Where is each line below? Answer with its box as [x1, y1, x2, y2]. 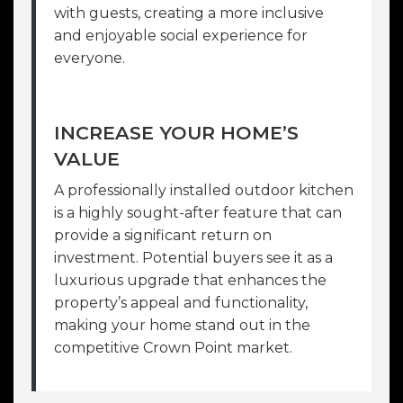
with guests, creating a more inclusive [54, 4, 324, 22]
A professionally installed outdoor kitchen [54, 181, 354, 199]
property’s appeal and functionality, [54, 293, 308, 311]
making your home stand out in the [54, 316, 310, 334]
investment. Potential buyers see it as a [54, 248, 333, 266]
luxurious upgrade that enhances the [54, 271, 327, 289]
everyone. [54, 49, 125, 67]
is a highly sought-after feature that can [54, 203, 342, 221]
